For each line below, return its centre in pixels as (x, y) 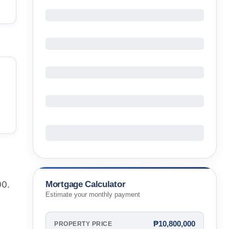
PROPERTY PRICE (83, 224)
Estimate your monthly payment (93, 195)
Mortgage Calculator (86, 184)
